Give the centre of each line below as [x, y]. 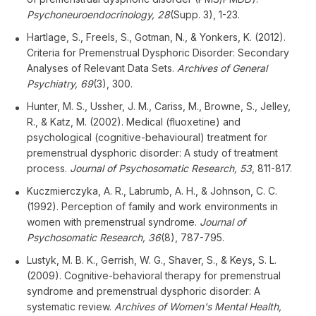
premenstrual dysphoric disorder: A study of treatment [152, 152]
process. [48, 168]
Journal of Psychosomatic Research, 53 [161, 168]
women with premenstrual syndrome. [113, 221]
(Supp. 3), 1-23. [205, 14]
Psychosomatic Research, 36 [94, 237]
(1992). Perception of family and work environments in [152, 206]
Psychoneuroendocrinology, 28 [98, 14]
